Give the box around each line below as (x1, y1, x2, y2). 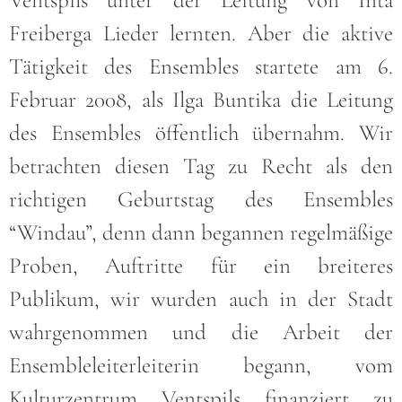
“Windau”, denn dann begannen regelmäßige (9, 218, 393, 246)
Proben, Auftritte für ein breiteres (9, 251, 393, 279)
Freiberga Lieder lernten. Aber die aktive (9, 19, 393, 47)
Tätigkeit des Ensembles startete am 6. (9, 52, 393, 80)
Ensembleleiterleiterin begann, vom (9, 351, 393, 379)
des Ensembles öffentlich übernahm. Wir (9, 118, 393, 146)
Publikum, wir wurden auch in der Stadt (9, 284, 393, 312)
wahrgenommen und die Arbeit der (9, 318, 393, 345)
